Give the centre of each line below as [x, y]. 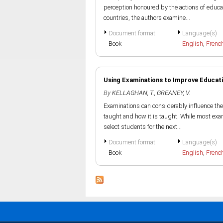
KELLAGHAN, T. [133, 93]
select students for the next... [143, 127]
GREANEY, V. [174, 93]
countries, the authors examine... [147, 18]
